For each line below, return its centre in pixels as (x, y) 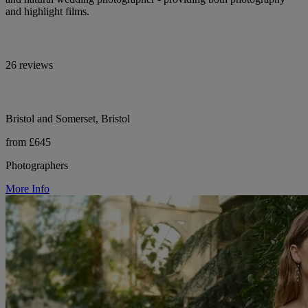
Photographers (37, 165)
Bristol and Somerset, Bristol (68, 118)
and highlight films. (47, 11)
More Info (27, 188)
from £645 (28, 142)
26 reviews (29, 65)
